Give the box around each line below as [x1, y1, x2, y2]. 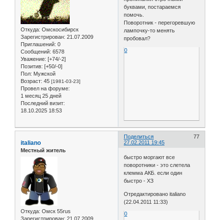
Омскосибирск [40, 26, 79, 32]
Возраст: [21, 78, 42, 84]
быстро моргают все [124, 154, 175, 160]
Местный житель [21, 147, 66, 154]
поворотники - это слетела [124, 162, 191, 168]
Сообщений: [21, 48, 51, 55]
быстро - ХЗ [124, 177, 154, 184]
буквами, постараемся [124, 3, 181, 10]
